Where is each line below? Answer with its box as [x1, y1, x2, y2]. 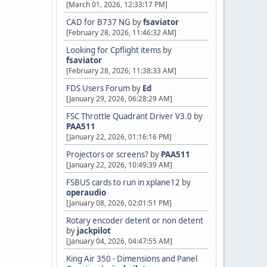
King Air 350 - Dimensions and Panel [66, 253, 197, 264]
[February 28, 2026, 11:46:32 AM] [66, 27, 176, 38]
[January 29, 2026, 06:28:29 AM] [66, 94, 172, 104]
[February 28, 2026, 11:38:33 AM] [66, 66, 176, 76]
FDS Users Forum [66, 83, 130, 94]
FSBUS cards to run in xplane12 [66, 177, 180, 188]
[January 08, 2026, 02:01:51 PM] [66, 198, 172, 208]
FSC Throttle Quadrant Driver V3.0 [66, 111, 192, 122]
